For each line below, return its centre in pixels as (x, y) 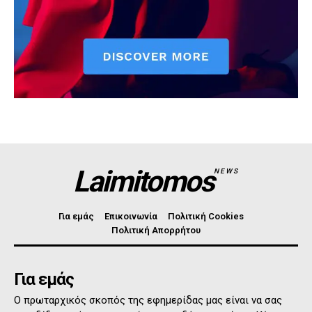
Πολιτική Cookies (205, 217)
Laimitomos (144, 182)
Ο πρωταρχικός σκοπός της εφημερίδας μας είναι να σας (148, 301)
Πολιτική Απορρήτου (156, 231)
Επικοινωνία (131, 217)
